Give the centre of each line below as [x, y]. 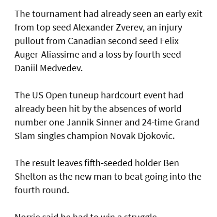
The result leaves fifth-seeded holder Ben [97, 163]
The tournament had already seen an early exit [108, 14]
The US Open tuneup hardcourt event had [99, 95]
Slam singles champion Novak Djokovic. [95, 136]
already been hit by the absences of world [98, 108]
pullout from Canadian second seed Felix [97, 41]
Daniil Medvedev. [49, 68]
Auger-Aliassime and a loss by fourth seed [98, 54]
